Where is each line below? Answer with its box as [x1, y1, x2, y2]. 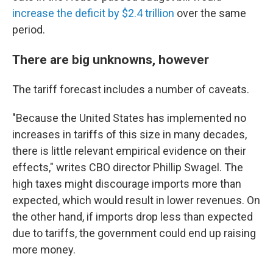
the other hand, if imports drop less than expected [12, 210, 253, 223]
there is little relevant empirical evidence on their [12, 144, 246, 157]
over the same [174, 7, 246, 19]
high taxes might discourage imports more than [12, 177, 241, 190]
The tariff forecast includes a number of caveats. [12, 83, 249, 96]
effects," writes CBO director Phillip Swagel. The [12, 161, 243, 174]
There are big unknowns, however [12, 52, 209, 67]
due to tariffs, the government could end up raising [12, 227, 256, 239]
